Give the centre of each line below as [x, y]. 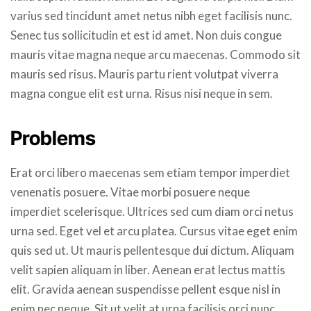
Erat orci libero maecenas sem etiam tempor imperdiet [150, 172]
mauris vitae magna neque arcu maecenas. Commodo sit [155, 54]
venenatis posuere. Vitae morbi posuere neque [130, 192]
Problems [53, 138]
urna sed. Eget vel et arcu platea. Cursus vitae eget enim [154, 230]
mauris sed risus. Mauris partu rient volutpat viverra [144, 74]
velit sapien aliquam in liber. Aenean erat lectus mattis [148, 269]
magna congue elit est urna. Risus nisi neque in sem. [142, 93]
